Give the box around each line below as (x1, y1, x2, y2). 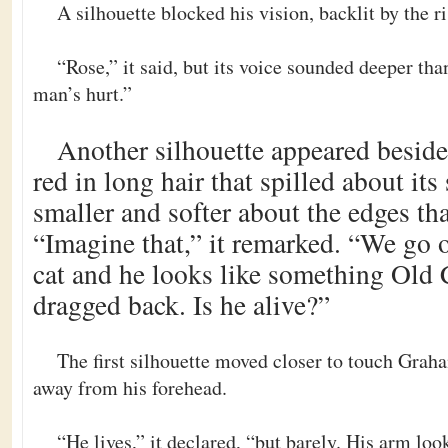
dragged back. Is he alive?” (33, 286, 330, 323)
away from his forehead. (33, 374, 227, 401)
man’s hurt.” (33, 80, 132, 107)
